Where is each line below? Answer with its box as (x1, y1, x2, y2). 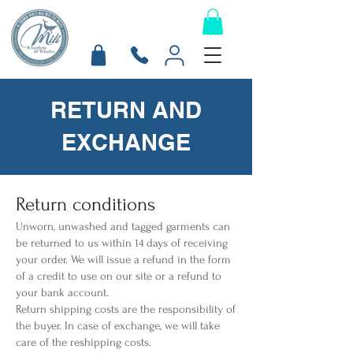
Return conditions (16, 194, 155, 216)
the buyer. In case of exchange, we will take (16, 319, 220, 333)
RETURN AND (50, 96, 202, 124)
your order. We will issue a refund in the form (16, 253, 231, 267)
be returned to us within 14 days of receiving (16, 236, 228, 251)
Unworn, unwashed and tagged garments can (16, 220, 230, 234)
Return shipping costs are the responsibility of (16, 303, 236, 317)
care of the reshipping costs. (16, 336, 151, 350)
